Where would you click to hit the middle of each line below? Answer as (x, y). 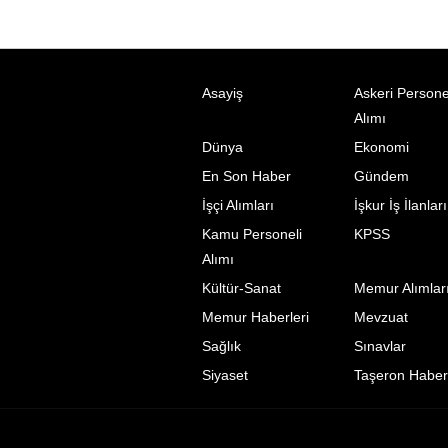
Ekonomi (381, 147)
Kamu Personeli (252, 234)
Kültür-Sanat (241, 288)
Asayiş (222, 93)
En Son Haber (246, 176)
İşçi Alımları (238, 205)
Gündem (381, 176)
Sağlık (221, 346)
